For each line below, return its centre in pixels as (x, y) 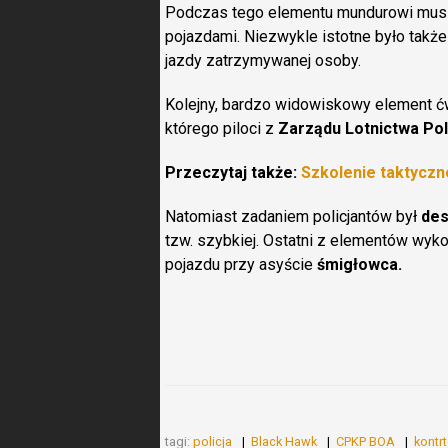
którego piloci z (221, 128)
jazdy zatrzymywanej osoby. (263, 60)
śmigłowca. (359, 264)
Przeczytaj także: (233, 172)
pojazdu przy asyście (241, 264)
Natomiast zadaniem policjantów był (293, 216)
